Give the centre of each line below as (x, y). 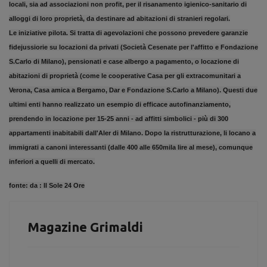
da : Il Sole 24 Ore (57, 185)
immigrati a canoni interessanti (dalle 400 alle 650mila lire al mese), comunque (131, 147)
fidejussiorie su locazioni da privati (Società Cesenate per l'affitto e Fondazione (133, 47)
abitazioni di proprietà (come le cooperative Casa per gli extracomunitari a (125, 76)
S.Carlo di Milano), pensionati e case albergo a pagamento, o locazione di (124, 61)
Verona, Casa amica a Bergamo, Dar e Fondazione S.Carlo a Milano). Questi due (133, 90)
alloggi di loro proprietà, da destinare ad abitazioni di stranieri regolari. (119, 18)
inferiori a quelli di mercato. (52, 162)
